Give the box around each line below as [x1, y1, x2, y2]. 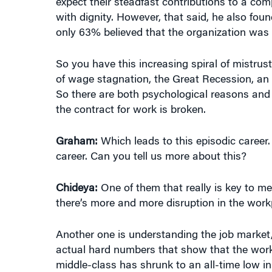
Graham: [55, 137, 98, 148]
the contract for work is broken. [55, 105, 206, 116]
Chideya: [55, 183, 98, 194]
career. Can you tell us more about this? [55, 152, 246, 163]
